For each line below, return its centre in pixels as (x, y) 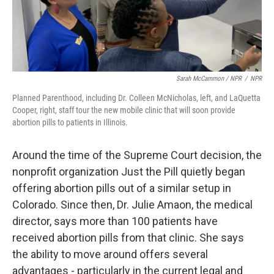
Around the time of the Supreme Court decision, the (137, 155)
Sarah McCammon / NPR (209, 79)
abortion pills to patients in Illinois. (70, 122)
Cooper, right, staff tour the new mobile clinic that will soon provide (124, 110)
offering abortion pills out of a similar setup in (122, 188)
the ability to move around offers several (110, 254)
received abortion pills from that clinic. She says (128, 238)
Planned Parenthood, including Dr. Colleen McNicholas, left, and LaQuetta (136, 98)
